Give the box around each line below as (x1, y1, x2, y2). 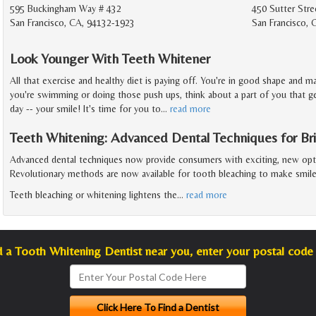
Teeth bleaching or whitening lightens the (10, 189, 177, 201)
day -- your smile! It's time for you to (10, 103, 161, 115)
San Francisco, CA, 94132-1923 (10, 17, 135, 29)
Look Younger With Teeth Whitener (10, 50, 210, 67)
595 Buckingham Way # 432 (10, 3, 121, 15)
